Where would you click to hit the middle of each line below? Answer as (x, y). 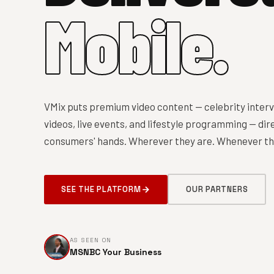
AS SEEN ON (91, 240)
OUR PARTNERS (217, 189)
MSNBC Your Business (116, 252)
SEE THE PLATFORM (101, 189)
